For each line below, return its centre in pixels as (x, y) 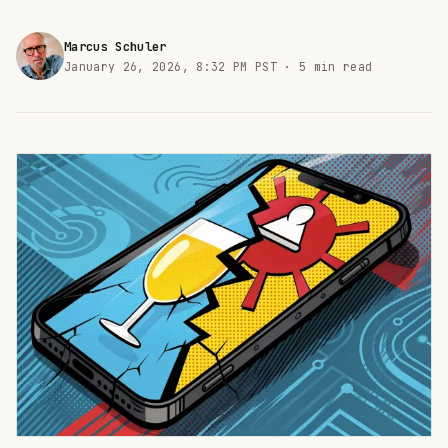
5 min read (336, 66)
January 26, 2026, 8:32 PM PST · (182, 66)
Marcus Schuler (115, 46)
